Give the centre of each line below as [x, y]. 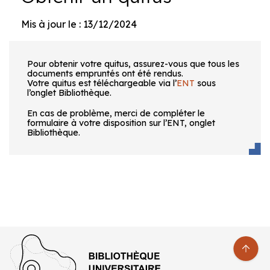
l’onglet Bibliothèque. [69, 93]
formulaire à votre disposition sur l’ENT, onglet [121, 123]
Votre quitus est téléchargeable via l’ [102, 83]
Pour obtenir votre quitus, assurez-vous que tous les [133, 64]
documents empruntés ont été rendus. [105, 73]
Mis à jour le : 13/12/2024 [79, 24]
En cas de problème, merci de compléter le [116, 114]
